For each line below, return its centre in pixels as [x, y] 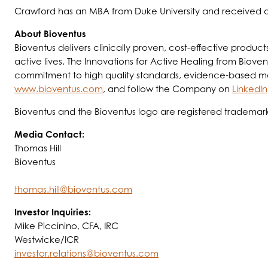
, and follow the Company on [167, 89]
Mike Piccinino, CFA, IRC [66, 226]
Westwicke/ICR [47, 240]
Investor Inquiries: [53, 212]
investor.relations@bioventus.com [86, 254]
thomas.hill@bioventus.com [73, 190]
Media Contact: [49, 135]
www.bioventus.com [59, 89]
